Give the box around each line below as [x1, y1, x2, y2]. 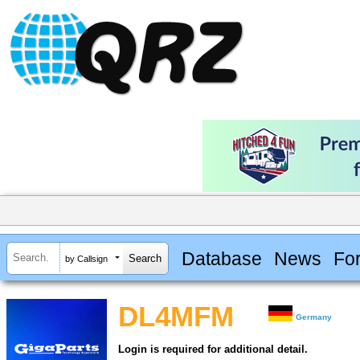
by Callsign [65, 253, 108, 264]
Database [181, 247, 262, 269]
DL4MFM [118, 301, 234, 333]
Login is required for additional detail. [118, 343, 308, 356]
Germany [296, 313, 333, 322]
